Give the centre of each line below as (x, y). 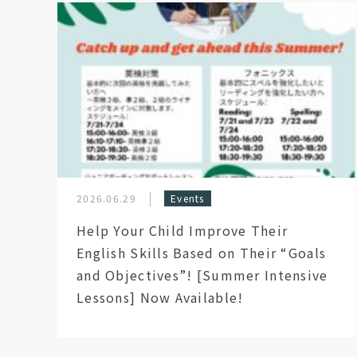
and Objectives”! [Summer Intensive (202, 275)
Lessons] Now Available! (160, 297)
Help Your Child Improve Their (182, 230)
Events (188, 198)
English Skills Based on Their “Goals (202, 253)
